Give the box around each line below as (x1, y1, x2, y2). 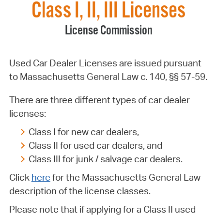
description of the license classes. (9, 185, 151, 197)
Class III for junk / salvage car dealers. (28, 153, 183, 165)
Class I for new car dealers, (28, 126, 139, 138)
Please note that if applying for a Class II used (9, 203, 196, 216)
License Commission (64, 23, 153, 39)
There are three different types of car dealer (9, 94, 190, 106)
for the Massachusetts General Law (50, 171, 201, 184)
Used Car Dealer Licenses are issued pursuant (9, 57, 201, 69)
